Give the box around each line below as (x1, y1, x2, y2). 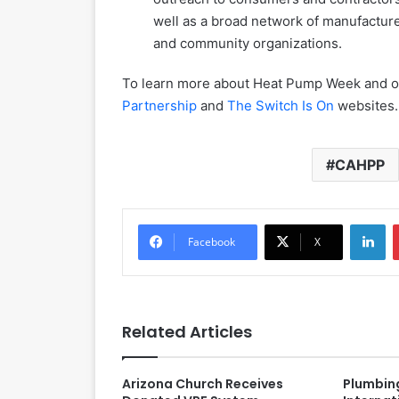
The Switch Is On (227, 97, 334, 115)
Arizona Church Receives (122, 375, 283, 394)
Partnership (122, 97, 197, 115)
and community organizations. (153, 35, 342, 53)
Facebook (188, 234, 235, 250)
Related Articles (122, 321, 252, 344)
